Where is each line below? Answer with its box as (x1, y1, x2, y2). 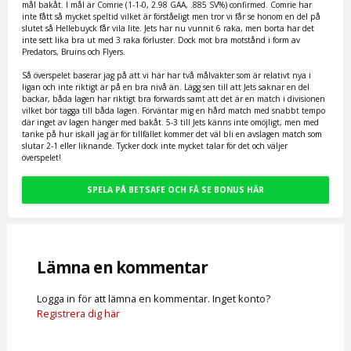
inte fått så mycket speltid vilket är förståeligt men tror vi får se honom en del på (22, 11, 321, 23)
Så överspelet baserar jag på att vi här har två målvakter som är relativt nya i (22, 70, 312, 81)
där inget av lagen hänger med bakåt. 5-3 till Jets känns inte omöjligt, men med (22, 117, 320, 128)
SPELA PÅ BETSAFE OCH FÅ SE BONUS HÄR (87, 183, 264, 195)
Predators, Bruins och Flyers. (22, 46, 126, 58)
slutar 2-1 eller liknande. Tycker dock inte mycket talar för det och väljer (22, 140, 288, 152)
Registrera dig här (37, 306, 121, 321)
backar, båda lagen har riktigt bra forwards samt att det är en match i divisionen (22, 93, 326, 105)
